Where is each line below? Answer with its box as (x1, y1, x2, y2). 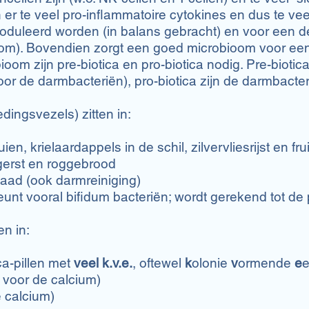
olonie (192, 255, 231, 270)
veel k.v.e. (74, 255, 132, 270)
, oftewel (132, 255, 185, 270)
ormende (238, 255, 295, 270)
